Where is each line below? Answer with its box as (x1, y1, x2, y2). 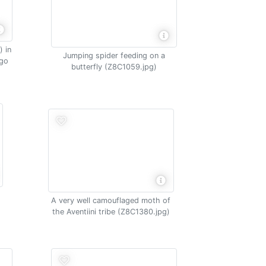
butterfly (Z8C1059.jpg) (71, 62, 157, 71)
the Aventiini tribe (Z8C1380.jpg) (52, 207, 170, 216)
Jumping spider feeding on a (63, 50, 166, 60)
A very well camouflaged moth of (51, 196, 171, 205)
